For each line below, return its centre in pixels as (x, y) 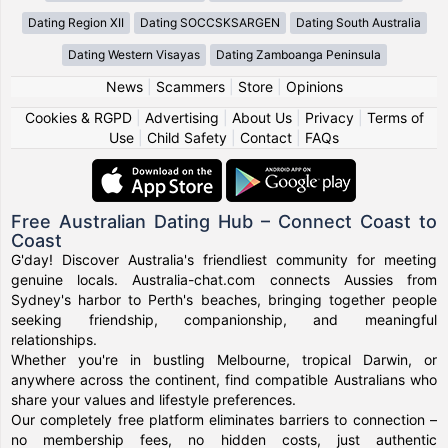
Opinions (314, 86)
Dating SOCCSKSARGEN (209, 22)
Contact (266, 137)
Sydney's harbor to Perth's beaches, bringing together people (224, 299)
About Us (261, 117)
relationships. (54, 339)
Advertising (181, 117)
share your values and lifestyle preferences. (154, 399)
